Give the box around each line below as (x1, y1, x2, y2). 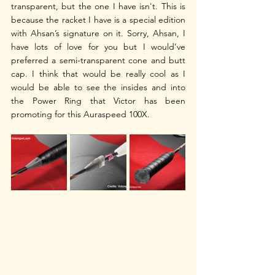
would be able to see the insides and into (11, 82, 185, 93)
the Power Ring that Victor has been (11, 95, 185, 107)
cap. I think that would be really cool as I (11, 68, 185, 80)
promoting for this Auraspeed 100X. (11, 109, 152, 120)
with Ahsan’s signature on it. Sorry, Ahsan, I (11, 28, 185, 39)
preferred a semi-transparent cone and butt (11, 55, 185, 66)
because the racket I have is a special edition (11, 14, 185, 26)
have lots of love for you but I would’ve (11, 41, 185, 53)
